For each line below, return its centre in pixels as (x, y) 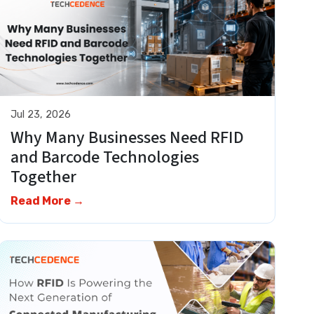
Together (46, 177)
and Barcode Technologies (105, 158)
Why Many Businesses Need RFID (128, 138)
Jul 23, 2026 (41, 115)
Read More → (48, 201)
